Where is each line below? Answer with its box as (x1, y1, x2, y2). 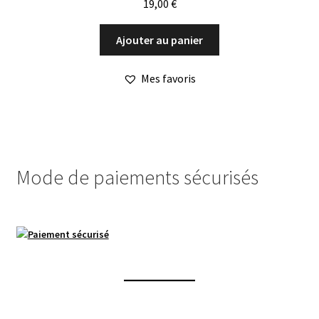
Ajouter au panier (116, 32, 203, 47)
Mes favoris (141, 71, 196, 86)
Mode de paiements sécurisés (16, 164, 258, 190)
